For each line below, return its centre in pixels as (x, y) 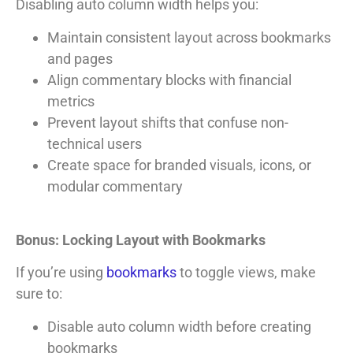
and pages (80, 58)
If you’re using (61, 273)
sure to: (39, 294)
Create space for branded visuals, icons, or (179, 165)
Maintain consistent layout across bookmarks (189, 37)
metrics (71, 101)
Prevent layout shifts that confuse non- (168, 122)
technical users (95, 143)
